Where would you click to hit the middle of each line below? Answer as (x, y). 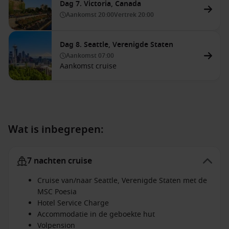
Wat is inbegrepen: (56, 130)
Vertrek (126, 15)
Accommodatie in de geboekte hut (96, 214)
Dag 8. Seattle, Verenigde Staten (117, 45)
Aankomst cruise (88, 66)
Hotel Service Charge (73, 203)
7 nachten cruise (60, 161)
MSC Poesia (57, 192)
